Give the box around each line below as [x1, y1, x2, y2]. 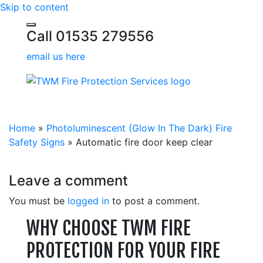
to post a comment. [109, 194, 200, 207]
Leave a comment [9, 171, 128, 189]
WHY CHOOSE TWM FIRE [26, 216, 191, 240]
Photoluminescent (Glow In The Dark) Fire [46, 122, 232, 134]
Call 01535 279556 [26, 28, 154, 45]
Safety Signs [9, 136, 65, 148]
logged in [68, 194, 109, 207]
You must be [9, 194, 68, 207]
